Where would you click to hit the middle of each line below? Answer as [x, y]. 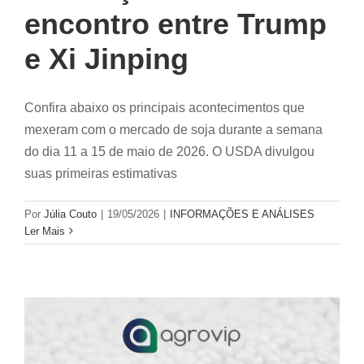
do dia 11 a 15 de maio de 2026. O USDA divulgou [169, 151]
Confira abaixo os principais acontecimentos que [165, 107]
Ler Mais [45, 231]
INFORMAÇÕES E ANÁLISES [242, 214]
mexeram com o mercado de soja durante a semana [173, 129]
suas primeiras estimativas [101, 173]
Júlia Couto [70, 214]
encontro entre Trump [175, 24]
